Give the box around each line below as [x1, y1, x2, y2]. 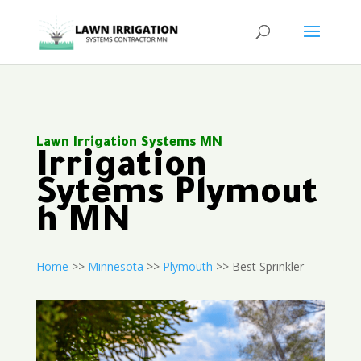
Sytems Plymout [35, 177, 318, 216]
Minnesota [87, 259, 143, 274]
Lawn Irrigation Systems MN [35, 136, 222, 151]
